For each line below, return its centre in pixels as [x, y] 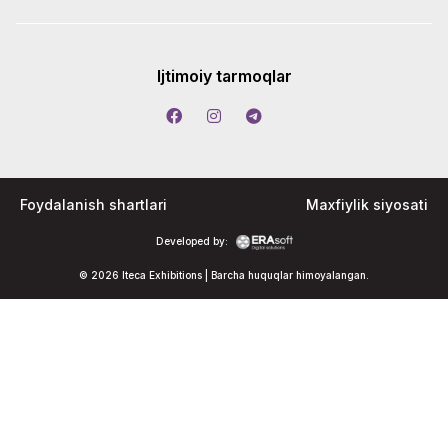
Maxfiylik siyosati [367, 204]
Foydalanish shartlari [93, 204]
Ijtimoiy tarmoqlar [224, 75]
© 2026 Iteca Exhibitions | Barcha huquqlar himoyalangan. [224, 274]
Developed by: [191, 240]
